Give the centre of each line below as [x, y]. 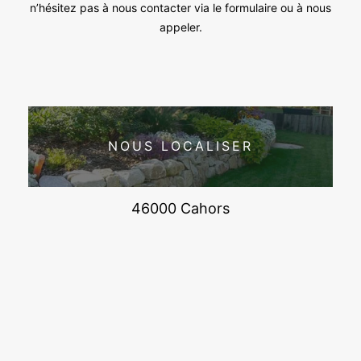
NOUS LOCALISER [180, 146]
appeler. [180, 27]
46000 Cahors [180, 208]
